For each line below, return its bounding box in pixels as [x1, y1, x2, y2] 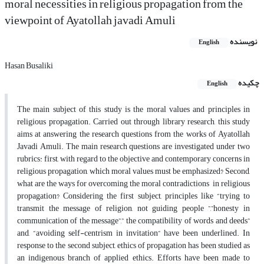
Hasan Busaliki [5, 58, 53, 74]
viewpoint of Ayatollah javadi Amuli [5, 9, 176, 32]
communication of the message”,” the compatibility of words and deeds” [17, 213, 250, 229]
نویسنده [230, 34, 257, 50]
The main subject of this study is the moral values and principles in [17, 101, 250, 118]
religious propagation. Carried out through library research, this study [17, 114, 250, 130]
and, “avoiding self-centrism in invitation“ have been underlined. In [17, 225, 250, 242]
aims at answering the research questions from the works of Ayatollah [17, 126, 250, 143]
